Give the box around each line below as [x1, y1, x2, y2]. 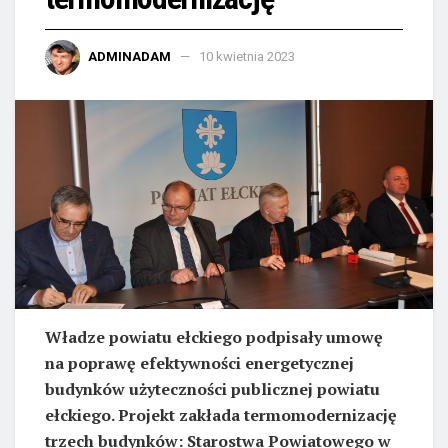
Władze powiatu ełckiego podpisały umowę [45, 326, 383, 349]
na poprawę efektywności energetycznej [45, 352, 354, 375]
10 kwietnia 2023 [199, 48, 295, 64]
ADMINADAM [88, 48, 171, 64]
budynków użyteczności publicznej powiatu [45, 378, 380, 401]
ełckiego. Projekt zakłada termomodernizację [45, 404, 397, 427]
